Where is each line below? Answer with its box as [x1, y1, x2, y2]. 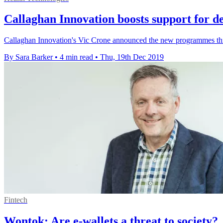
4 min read [60, 53, 93, 62]
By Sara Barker [4, 53, 53, 62]
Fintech [4, 196, 27, 205]
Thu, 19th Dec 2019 [100, 53, 164, 62]
